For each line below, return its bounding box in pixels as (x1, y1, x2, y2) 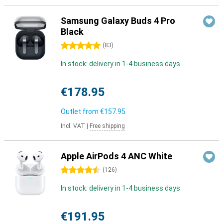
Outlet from (61, 108, 100, 115)
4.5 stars (61, 166, 89, 174)
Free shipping (90, 122, 125, 129)
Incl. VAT (61, 122, 85, 129)
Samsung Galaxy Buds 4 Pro (61, 15, 175, 26)
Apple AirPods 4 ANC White (61, 151, 172, 161)
